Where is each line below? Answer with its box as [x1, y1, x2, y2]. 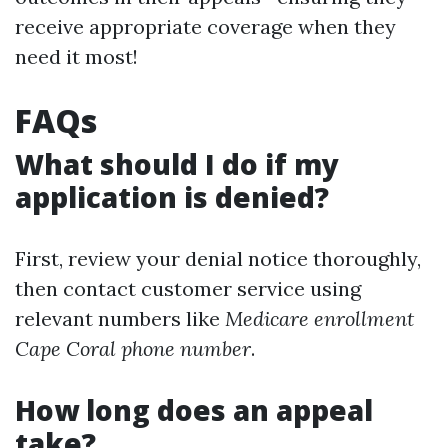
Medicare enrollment [225, 306, 414, 331]
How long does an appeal [15, 391, 373, 429]
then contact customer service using [15, 276, 361, 301]
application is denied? [15, 178, 329, 216]
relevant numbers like [15, 306, 225, 331]
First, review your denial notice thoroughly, [15, 246, 421, 271]
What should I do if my [15, 145, 339, 183]
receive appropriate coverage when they [15, 14, 396, 39]
